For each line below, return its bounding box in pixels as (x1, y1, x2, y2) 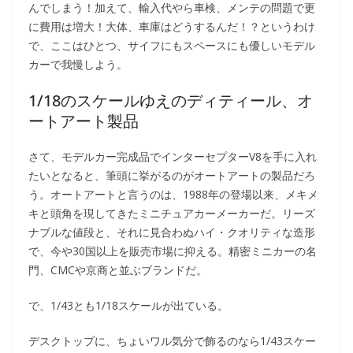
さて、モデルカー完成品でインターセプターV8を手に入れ (28, 148, 317, 164)
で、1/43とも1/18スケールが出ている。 (28, 297, 229, 313)
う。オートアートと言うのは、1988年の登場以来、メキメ (28, 186, 318, 202)
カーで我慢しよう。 (28, 56, 128, 72)
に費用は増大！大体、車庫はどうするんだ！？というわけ (28, 18, 315, 34)
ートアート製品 (28, 110, 139, 132)
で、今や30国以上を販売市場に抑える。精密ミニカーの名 (28, 243, 317, 258)
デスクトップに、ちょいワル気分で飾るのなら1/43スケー (28, 333, 316, 348)
